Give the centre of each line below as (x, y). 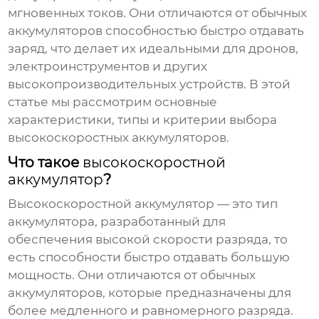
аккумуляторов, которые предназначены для (150, 293)
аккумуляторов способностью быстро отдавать (156, 31)
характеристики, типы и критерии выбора (143, 120)
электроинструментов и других (108, 67)
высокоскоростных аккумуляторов (117, 138)
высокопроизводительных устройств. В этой (150, 84)
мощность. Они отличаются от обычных (132, 275)
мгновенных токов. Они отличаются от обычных (158, 13)
